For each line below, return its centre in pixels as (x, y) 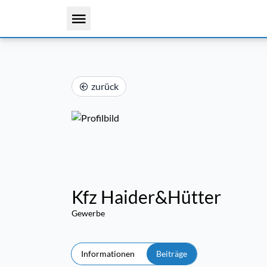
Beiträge (172, 254)
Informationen (108, 254)
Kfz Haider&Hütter (146, 197)
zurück (105, 86)
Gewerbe (88, 213)
